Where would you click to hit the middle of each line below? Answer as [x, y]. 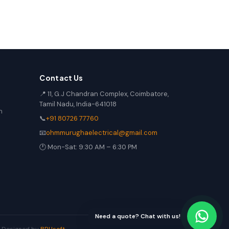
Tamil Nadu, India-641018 [78, 104]
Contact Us [61, 78]
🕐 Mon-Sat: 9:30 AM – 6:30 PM [88, 147]
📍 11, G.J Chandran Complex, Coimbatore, [104, 94]
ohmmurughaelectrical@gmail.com [102, 133]
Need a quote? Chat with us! [138, 216]
